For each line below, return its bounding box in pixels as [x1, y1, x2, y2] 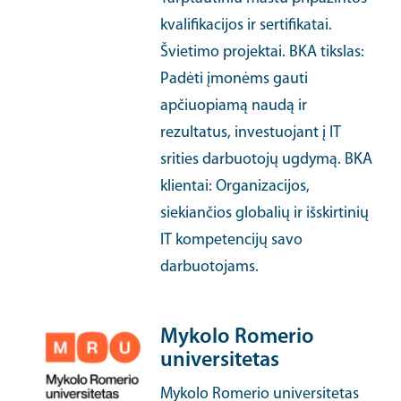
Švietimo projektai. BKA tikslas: [160, 44, 365, 61]
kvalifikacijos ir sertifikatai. [160, 17, 333, 34]
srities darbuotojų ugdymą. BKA [160, 151, 373, 168]
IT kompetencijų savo [160, 232, 303, 249]
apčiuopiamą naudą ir [160, 98, 308, 115]
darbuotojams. [160, 259, 260, 276]
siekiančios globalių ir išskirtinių [160, 205, 370, 222]
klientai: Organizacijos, [160, 178, 311, 195]
